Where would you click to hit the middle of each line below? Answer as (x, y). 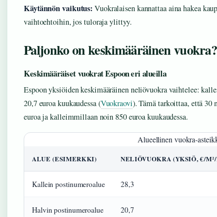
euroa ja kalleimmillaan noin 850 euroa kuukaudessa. (106, 117)
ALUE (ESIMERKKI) (64, 159)
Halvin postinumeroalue (68, 210)
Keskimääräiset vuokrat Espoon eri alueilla (95, 73)
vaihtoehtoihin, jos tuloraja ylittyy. (78, 22)
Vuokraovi (116, 103)
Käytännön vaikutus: (58, 8)
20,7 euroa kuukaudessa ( (62, 103)
